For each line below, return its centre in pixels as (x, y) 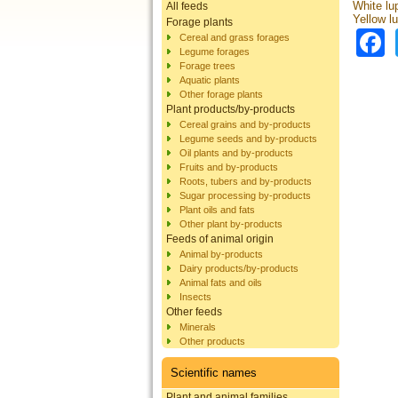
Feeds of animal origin (220, 239)
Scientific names (214, 372)
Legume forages (215, 51)
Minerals (198, 326)
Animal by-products (221, 254)
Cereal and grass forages (235, 37)
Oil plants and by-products (236, 152)
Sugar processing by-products (245, 195)
